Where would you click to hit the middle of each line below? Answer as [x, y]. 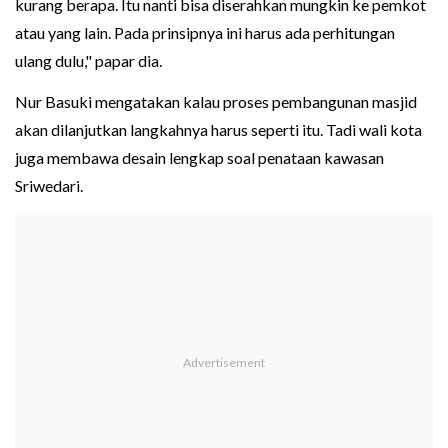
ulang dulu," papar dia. [88, 61]
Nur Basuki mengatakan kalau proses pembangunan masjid [216, 102]
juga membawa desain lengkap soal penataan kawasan [199, 158]
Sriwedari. [50, 186]
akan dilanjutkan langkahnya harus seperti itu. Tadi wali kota [218, 130]
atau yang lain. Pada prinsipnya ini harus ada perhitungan [205, 33]
